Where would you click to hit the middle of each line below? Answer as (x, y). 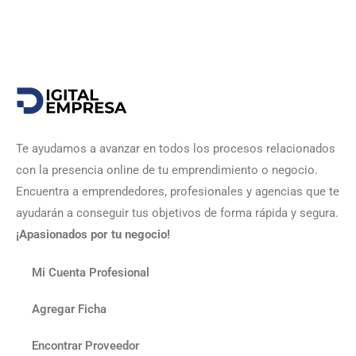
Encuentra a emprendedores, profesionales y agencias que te (178, 192)
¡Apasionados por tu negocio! (93, 234)
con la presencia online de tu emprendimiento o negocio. (167, 170)
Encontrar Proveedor (85, 346)
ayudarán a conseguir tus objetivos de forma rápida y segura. (177, 213)
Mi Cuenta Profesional (91, 273)
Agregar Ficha (69, 309)
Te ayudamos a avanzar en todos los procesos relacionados (176, 149)
